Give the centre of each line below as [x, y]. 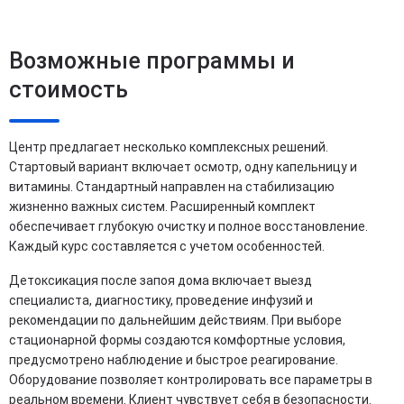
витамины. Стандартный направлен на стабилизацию [172, 186]
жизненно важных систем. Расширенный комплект [162, 206]
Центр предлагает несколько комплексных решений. [169, 147]
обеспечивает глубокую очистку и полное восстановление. [188, 226]
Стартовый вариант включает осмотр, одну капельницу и [183, 166]
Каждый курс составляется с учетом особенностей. [167, 246]
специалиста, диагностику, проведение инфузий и [161, 300]
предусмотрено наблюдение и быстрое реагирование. [174, 359]
